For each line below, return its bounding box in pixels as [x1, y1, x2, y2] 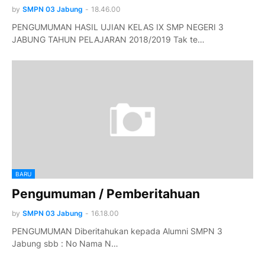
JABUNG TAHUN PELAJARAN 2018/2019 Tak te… [12, 34, 205, 44]
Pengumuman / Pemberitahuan [12, 186, 200, 201]
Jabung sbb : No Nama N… [12, 238, 118, 248]
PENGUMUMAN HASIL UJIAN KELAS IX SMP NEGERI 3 [12, 22, 224, 32]
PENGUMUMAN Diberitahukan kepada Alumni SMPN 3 [12, 226, 222, 236]
